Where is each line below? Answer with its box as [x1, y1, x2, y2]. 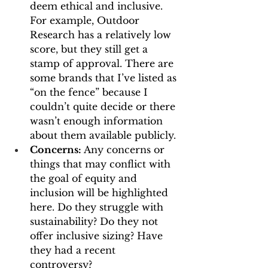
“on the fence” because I [30, 86, 151, 98]
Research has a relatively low [30, 29, 174, 41]
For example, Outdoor [30, 14, 142, 26]
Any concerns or [84, 144, 167, 156]
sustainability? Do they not [30, 215, 161, 227]
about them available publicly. [30, 129, 176, 141]
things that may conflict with [30, 158, 173, 170]
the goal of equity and [30, 172, 140, 184]
